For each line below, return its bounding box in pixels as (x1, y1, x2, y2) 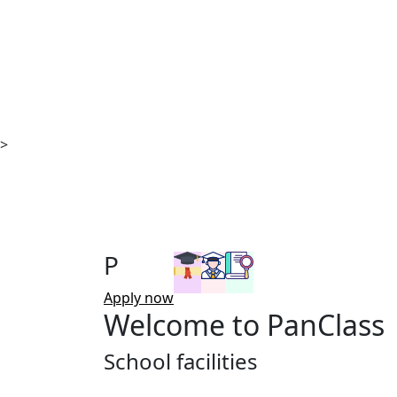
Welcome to (104, 306, 260, 345)
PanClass (260, 306, 385, 345)
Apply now (104, 288, 174, 308)
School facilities (104, 346, 258, 377)
